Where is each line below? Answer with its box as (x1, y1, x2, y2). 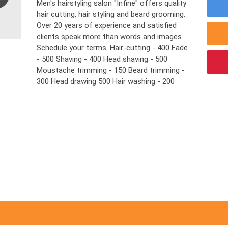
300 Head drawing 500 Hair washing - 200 (37, 77, 179, 86)
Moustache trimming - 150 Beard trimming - (37, 66, 185, 75)
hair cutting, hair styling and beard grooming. (37, 10, 186, 19)
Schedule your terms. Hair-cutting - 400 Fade (37, 43, 188, 52)
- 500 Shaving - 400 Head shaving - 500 (37, 54, 168, 64)
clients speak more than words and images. (37, 32, 184, 41)
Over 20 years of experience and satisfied (37, 21, 177, 30)
